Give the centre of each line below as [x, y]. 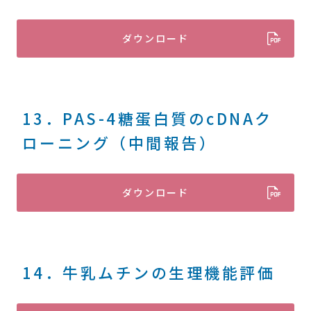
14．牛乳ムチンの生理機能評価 [149, 272]
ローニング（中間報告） [119, 142]
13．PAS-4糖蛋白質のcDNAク [147, 118]
